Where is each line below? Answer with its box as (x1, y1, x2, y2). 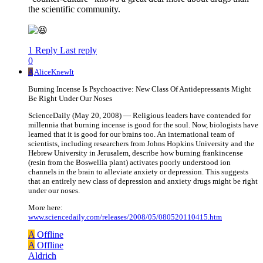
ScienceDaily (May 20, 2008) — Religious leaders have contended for (28, 111, 251, 120)
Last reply (60, 45, 97, 56)
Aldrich (28, 251, 56, 261)
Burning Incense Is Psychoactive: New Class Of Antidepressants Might (28, 85, 251, 94)
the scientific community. (28, 4, 120, 15)
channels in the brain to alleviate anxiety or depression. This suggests (28, 167, 248, 177)
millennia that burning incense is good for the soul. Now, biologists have (28, 120, 258, 130)
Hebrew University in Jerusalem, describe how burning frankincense (28, 149, 243, 158)
